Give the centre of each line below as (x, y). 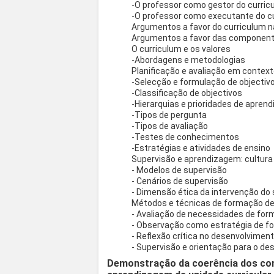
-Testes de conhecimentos (186, 137)
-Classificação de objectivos (187, 93)
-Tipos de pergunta (169, 115)
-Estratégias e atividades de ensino (201, 148)
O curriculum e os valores (181, 49)
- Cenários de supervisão (180, 181)
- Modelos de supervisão (180, 170)
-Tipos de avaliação (170, 126)
